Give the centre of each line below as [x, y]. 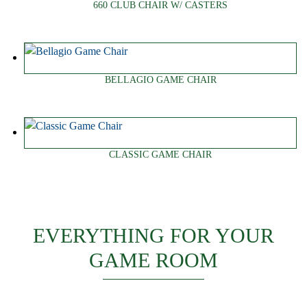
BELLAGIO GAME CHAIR [160, 80]
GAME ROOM [153, 260]
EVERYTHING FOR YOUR [153, 236]
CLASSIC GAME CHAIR [160, 155]
